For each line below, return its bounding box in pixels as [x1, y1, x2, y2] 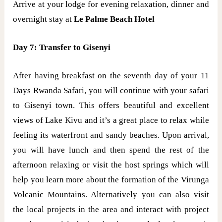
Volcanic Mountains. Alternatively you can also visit [13, 190, 209, 200]
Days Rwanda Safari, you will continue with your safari [13, 86, 209, 96]
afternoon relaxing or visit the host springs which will [13, 160, 209, 170]
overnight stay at [13, 14, 74, 24]
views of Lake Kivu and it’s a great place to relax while [13, 115, 209, 125]
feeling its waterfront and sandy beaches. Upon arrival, [13, 130, 209, 140]
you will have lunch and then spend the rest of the [13, 145, 209, 155]
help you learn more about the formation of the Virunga [13, 175, 209, 185]
